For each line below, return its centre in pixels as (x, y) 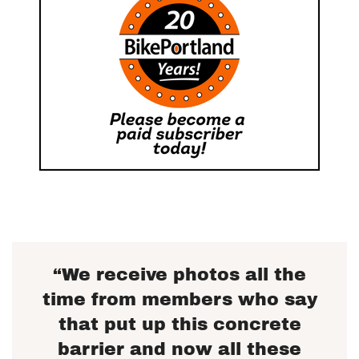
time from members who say (179, 299)
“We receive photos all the (179, 274)
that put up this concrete (179, 324)
